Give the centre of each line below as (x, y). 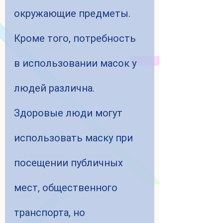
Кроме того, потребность (76, 39)
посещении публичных (70, 163)
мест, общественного (67, 188)
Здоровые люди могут (69, 113)
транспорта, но (51, 213)
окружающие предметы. (72, 14)
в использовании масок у (76, 63)
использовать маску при (75, 138)
